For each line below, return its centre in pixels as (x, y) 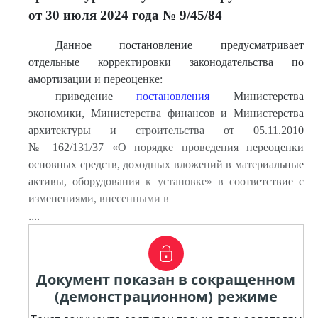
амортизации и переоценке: (95, 79)
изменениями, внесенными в (99, 198)
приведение (96, 96)
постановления (173, 96)
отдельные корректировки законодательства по (166, 62)
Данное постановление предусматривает (179, 45)
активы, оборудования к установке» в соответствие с (166, 181)
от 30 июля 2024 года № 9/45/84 (125, 15)
